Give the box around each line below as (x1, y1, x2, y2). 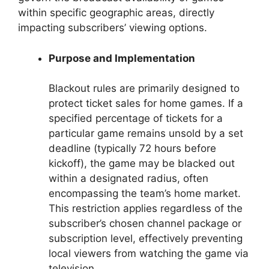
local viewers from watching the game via (49, 247, 249, 260)
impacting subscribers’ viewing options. (18, 22, 207, 34)
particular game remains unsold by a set (49, 127, 243, 140)
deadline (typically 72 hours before (49, 142, 216, 155)
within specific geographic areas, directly (18, 7, 214, 19)
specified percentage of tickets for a (49, 112, 223, 125)
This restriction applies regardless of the (49, 202, 243, 215)
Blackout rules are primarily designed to (49, 82, 240, 95)
